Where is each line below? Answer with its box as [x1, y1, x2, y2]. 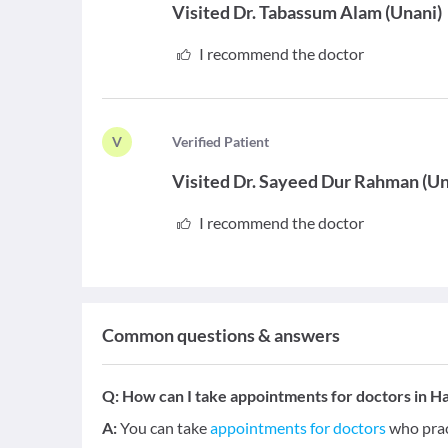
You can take [120, 418, 210, 437]
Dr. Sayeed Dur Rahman [233, 170, 420, 192]
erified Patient [181, 133, 270, 150]
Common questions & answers [102, 324, 340, 346]
